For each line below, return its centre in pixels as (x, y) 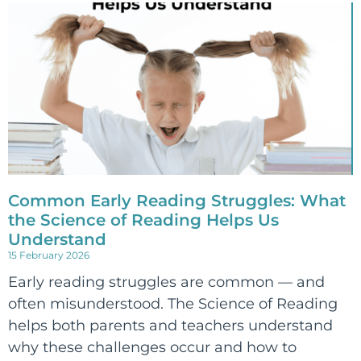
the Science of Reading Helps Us (143, 220)
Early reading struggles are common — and (166, 282)
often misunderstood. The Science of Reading (173, 304)
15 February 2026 (49, 255)
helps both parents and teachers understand (170, 326)
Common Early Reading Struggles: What (177, 201)
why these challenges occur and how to (152, 347)
